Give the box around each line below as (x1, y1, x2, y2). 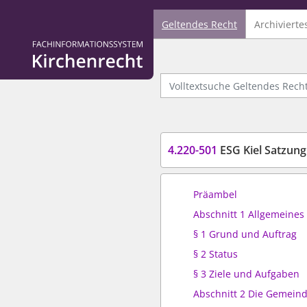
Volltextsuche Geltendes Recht (160, 73, 299, 86)
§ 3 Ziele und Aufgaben (193, 267, 299, 280)
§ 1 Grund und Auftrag (193, 228, 297, 241)
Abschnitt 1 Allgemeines (193, 208, 304, 221)
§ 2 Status (193, 247, 238, 260)
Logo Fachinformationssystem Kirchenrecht (32, 40, 231, 53)
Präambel (193, 188, 237, 201)
